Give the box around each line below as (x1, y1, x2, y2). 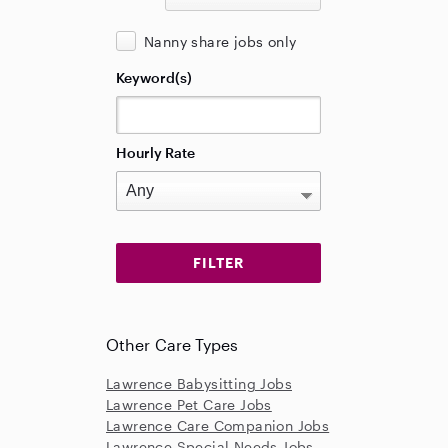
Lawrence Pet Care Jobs (106, 396, 272, 413)
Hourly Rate (116, 144, 195, 161)
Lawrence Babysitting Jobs (106, 375, 292, 392)
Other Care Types (106, 335, 239, 354)
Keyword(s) (116, 69, 192, 86)
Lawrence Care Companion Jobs (106, 417, 330, 434)
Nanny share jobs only (144, 33, 297, 50)
